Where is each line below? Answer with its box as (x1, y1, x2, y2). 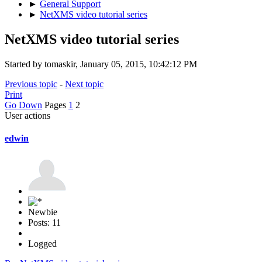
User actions (5, 110, 50, 120)
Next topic (65, 78, 104, 89)
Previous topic (5, 78, 57, 89)
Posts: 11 (28, 218, 61, 228)
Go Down (5, 99, 42, 110)
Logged (28, 239, 57, 249)
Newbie (28, 207, 57, 218)
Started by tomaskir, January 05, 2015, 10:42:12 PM (5, 58, 197, 69)
